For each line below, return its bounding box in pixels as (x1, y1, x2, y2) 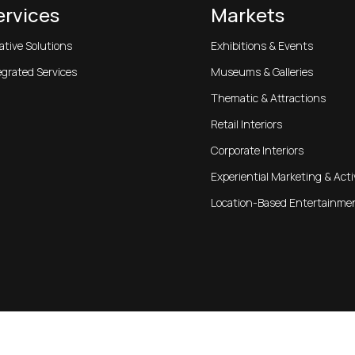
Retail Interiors (211, 116, 283, 132)
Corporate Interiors (211, 143, 304, 158)
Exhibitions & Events (211, 38, 314, 54)
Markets (211, 2, 285, 29)
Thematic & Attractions (211, 90, 326, 106)
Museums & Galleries (211, 64, 314, 80)
